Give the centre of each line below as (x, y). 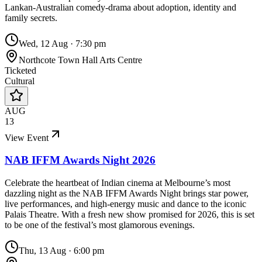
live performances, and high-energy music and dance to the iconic (125, 204)
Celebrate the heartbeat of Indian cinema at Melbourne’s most (118, 183)
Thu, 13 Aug (42, 251)
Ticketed (20, 70)
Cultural (20, 81)
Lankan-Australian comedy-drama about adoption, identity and (120, 7)
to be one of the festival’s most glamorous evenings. (100, 225)
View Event (27, 137)
